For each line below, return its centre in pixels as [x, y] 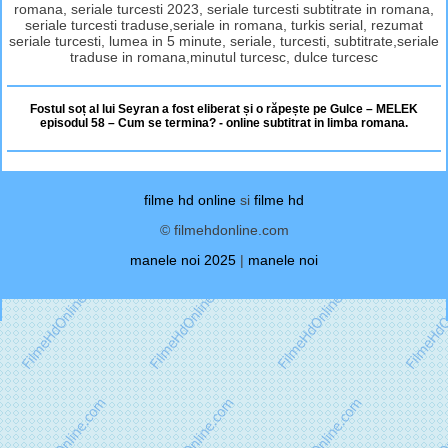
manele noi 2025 [183, 259]
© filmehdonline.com [224, 229]
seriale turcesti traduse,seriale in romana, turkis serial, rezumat [224, 24]
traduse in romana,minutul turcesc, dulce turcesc [224, 56]
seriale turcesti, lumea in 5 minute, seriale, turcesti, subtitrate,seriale [224, 40]
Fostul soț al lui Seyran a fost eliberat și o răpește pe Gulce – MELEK [224, 108]
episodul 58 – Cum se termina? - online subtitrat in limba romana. [224, 122]
